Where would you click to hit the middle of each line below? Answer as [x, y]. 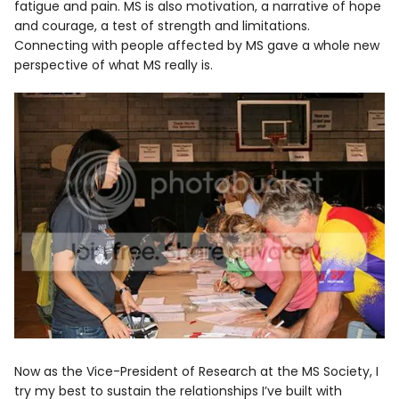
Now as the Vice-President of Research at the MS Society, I [197, 372]
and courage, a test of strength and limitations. [163, 25]
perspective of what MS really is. [114, 65]
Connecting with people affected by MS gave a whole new [197, 45]
